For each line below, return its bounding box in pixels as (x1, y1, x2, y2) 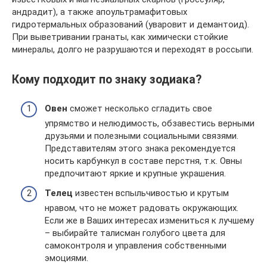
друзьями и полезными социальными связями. (45, 130, 238, 141)
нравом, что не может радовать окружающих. (45, 203, 238, 214)
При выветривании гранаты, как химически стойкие (12, 32, 228, 42)
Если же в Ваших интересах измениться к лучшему (45, 215, 254, 226)
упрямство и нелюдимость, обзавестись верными (45, 117, 254, 129)
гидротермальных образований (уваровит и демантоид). (12, 19, 249, 30)
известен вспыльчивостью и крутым (73, 188, 229, 199)
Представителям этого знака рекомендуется (45, 142, 235, 154)
